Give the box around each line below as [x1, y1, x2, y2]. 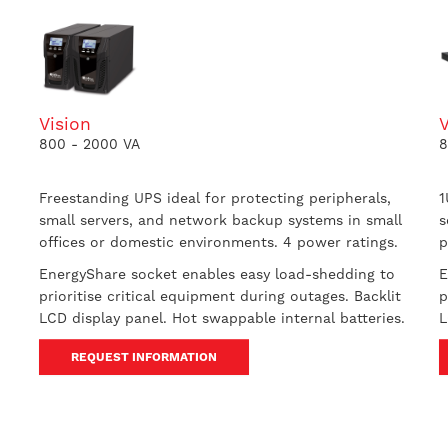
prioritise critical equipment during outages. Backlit [38, 288, 401, 304]
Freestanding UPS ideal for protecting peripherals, [38, 190, 391, 206]
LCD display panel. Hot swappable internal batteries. [38, 310, 405, 326]
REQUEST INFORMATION [70, 350, 217, 364]
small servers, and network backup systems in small [38, 212, 402, 228]
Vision [38, 114, 91, 134]
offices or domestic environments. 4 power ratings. [38, 234, 398, 250]
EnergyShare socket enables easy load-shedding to [38, 266, 395, 282]
